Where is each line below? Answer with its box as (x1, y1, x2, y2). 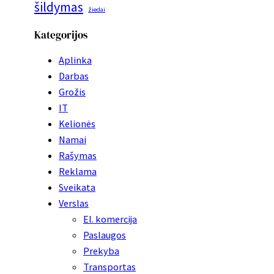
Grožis (59, 85, 86, 98)
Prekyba (83, 244, 119, 257)
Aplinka (59, 53, 92, 66)
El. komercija (83, 212, 137, 225)
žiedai (88, 6, 105, 14)
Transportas (83, 260, 136, 273)
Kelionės (59, 117, 95, 130)
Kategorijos (34, 27, 87, 42)
